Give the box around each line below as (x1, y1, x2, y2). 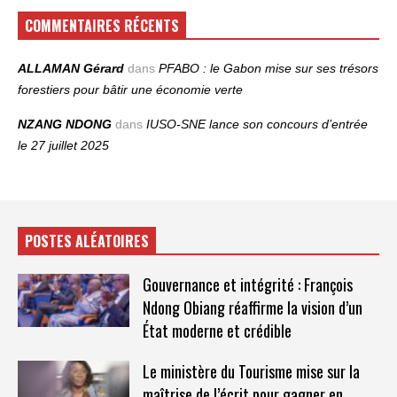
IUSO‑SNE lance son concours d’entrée (146, 116, 368, 131)
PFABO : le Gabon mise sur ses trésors (159, 60, 378, 75)
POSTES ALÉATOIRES (25, 230, 149, 252)
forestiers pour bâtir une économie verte (18, 82, 243, 97)
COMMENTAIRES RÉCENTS (25, 14, 179, 36)
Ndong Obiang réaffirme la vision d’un (142, 295, 362, 319)
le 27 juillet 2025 (18, 137, 109, 152)
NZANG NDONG (18, 116, 112, 131)
